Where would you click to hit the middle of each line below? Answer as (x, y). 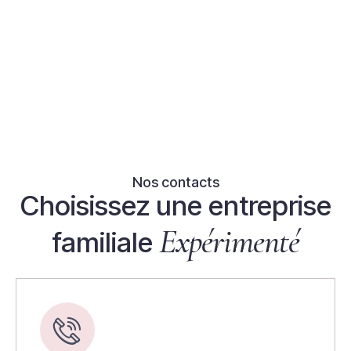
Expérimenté (229, 241)
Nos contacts (175, 182)
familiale (105, 242)
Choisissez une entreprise (175, 205)
